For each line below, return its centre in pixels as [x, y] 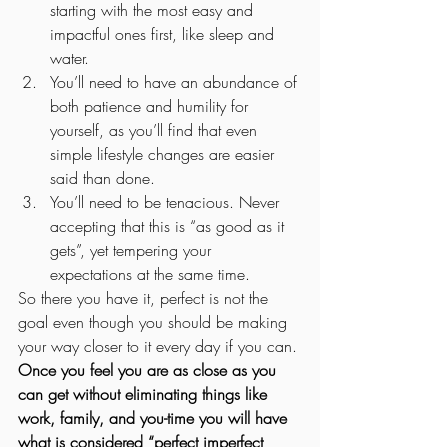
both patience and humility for [151, 105]
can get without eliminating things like [145, 393]
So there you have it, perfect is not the [145, 297]
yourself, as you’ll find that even [156, 129]
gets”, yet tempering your [133, 249]
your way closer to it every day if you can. [160, 345]
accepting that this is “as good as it [169, 225]
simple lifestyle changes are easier [164, 153]
